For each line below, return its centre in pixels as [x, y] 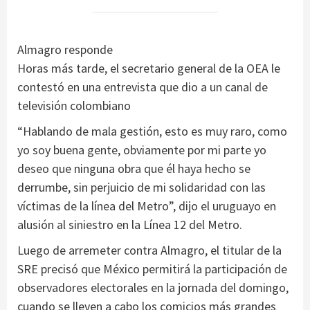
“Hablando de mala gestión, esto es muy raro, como [152, 131]
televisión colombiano [74, 106]
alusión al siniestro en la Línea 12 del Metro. [130, 225]
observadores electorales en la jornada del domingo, [153, 288]
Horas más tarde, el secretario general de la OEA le [149, 69]
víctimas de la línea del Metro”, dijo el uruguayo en [147, 206]
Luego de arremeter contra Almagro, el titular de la [149, 250]
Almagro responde [65, 50]
